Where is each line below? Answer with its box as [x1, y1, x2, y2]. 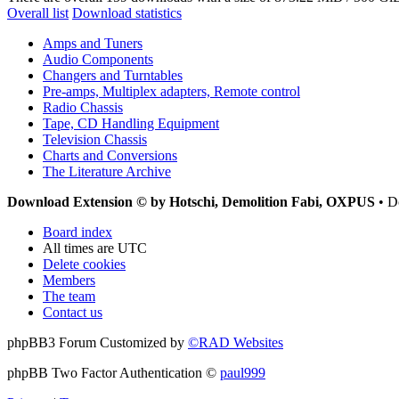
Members [43, 272, 95, 288]
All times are [43, 240, 118, 256]
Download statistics [72, 4, 182, 20]
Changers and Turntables [43, 67, 183, 83]
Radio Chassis [43, 99, 123, 115]
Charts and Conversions [43, 147, 177, 163]
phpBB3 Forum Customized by [7, 334, 188, 350]
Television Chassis [43, 131, 147, 147]
